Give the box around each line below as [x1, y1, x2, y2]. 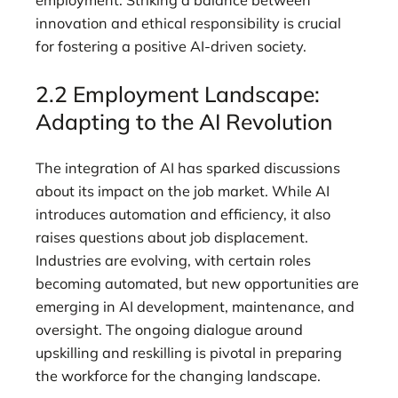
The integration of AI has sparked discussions [36, 159, 340, 178]
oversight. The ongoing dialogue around [36, 321, 303, 339]
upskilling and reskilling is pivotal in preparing [36, 344, 342, 362]
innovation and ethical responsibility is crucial [36, 14, 341, 33]
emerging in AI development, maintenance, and [36, 298, 354, 316]
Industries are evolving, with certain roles [36, 251, 311, 270]
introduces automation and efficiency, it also [36, 205, 330, 224]
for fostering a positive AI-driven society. [36, 37, 306, 56]
